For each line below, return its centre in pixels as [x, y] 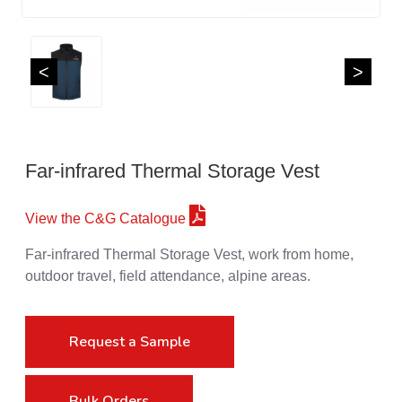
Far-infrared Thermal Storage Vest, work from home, [189, 254]
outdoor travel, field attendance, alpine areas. [168, 275]
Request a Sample [130, 341]
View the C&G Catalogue [107, 218]
